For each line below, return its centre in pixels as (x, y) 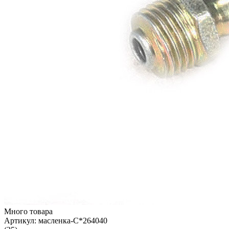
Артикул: (20, 220)
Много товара (28, 211)
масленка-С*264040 (72, 220)
